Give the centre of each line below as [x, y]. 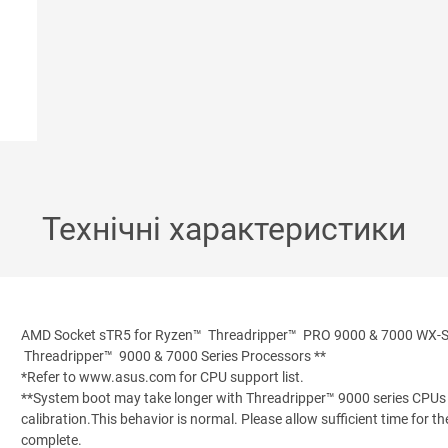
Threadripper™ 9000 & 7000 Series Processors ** [173, 357]
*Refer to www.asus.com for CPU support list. [162, 378]
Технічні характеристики [224, 229]
